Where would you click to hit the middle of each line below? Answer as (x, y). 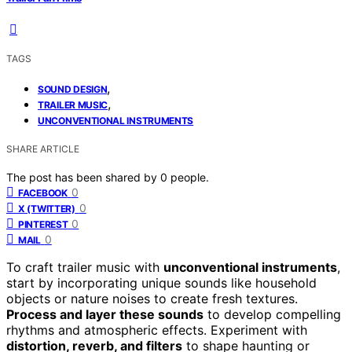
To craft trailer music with (85, 267)
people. (190, 177)
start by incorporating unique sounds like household (161, 282)
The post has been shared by (83, 177)
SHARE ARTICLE (43, 148)
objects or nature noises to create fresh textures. (152, 298)
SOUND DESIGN (73, 89)
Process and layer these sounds (105, 314)
